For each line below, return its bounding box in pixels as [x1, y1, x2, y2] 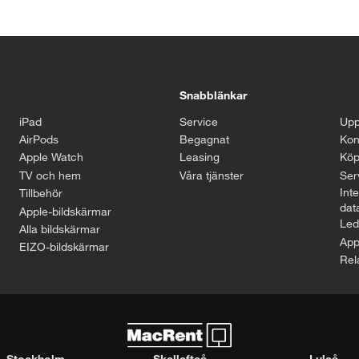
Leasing [179, 150, 220, 164]
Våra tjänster [179, 167, 244, 182]
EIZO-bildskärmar [19, 240, 109, 254]
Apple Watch [19, 150, 83, 164]
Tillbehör [19, 186, 63, 200]
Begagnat [179, 132, 229, 147]
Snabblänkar [179, 88, 247, 102]
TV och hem [19, 167, 81, 182]
